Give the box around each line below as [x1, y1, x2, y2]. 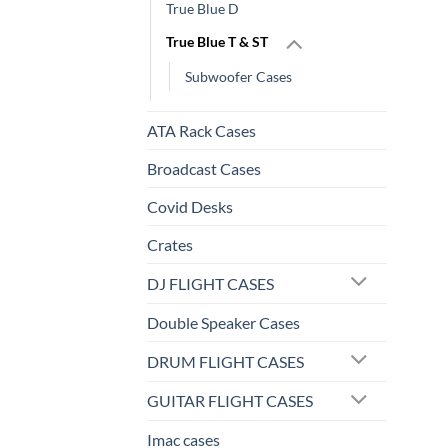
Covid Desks [147, 196, 233, 216]
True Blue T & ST [166, 32, 268, 50]
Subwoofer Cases [185, 67, 292, 85]
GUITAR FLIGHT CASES [147, 391, 313, 411]
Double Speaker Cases [147, 312, 300, 332]
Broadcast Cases [147, 158, 261, 178]
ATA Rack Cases [147, 120, 256, 140]
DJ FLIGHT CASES [147, 273, 274, 293]
